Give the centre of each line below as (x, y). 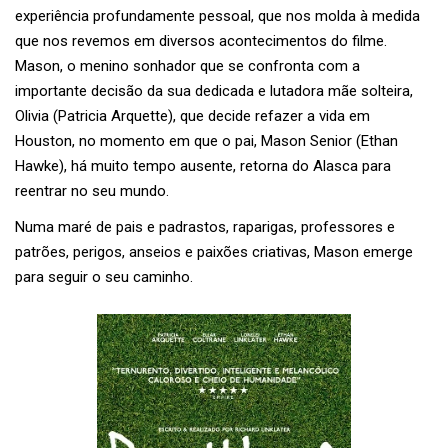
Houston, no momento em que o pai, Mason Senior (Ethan (206, 141)
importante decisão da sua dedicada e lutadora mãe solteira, (214, 91)
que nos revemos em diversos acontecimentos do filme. (201, 41)
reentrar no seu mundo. (92, 191)
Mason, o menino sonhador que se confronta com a (187, 66)
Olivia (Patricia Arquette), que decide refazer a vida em (192, 116)
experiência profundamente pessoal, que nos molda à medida (217, 16)
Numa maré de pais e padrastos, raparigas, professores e (205, 227)
